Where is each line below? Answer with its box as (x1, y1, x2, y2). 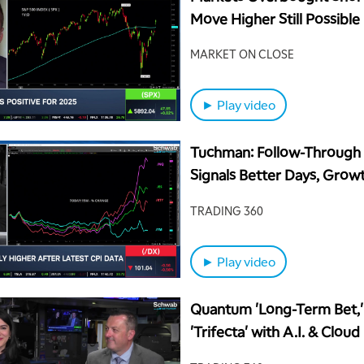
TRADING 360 (190, 202, 263, 218)
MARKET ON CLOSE (190, 46, 294, 62)
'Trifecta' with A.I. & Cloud (190, 322, 360, 341)
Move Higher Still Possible (190, 8, 360, 28)
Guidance (190, 188, 253, 207)
